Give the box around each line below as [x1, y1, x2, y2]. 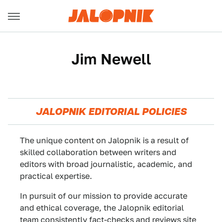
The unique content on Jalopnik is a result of [20, 136, 189, 145]
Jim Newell [71, 50, 151, 68]
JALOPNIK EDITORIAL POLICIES [35, 104, 187, 119]
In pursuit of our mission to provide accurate [20, 191, 187, 201]
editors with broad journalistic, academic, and [20, 160, 192, 169]
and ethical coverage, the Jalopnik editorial [20, 203, 184, 213]
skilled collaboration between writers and [20, 148, 176, 157]
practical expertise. [20, 171, 92, 181]
